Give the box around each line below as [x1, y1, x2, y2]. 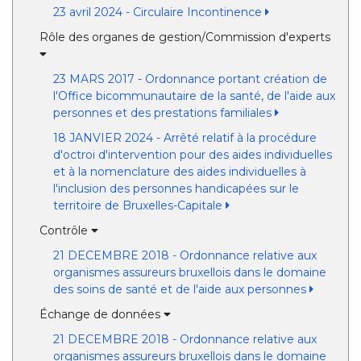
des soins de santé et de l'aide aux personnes [52, 282, 309, 297]
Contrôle [39, 223, 92, 238]
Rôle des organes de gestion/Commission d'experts [39, 30, 331, 44]
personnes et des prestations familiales [52, 106, 275, 120]
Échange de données [39, 307, 164, 322]
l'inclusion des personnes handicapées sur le [52, 181, 299, 196]
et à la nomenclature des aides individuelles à [52, 164, 306, 179]
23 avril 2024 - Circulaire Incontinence [52, 5, 265, 19]
